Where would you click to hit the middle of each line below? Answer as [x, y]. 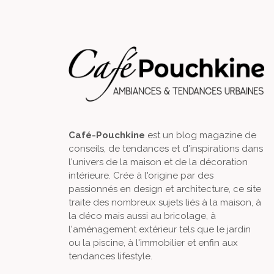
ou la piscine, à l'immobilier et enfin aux [153, 243]
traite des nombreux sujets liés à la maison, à [165, 203]
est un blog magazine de [201, 135]
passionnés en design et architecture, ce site [165, 189]
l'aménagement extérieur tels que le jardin [160, 230]
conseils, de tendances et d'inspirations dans [166, 149]
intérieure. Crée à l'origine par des [141, 176]
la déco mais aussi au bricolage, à [142, 216]
